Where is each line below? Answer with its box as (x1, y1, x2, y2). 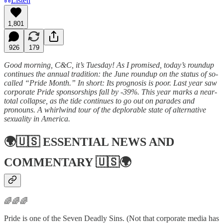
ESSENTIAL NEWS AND (43, 135, 174, 149)
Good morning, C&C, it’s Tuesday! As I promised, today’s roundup (4, 60, 214, 69)
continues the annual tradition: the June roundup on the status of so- (4, 69, 218, 78)
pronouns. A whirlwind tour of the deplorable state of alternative (4, 105, 206, 114)
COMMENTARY (4, 156, 93, 169)
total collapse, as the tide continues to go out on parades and (4, 96, 195, 105)
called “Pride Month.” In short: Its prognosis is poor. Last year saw (4, 78, 217, 87)
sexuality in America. (4, 114, 70, 123)
